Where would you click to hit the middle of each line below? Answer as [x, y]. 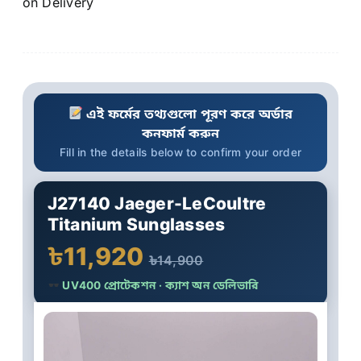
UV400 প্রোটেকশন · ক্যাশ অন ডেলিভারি [159, 285]
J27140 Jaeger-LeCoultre [157, 203]
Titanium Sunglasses [136, 224]
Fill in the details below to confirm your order [180, 152]
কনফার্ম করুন [180, 133]
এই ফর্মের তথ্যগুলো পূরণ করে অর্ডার [188, 113]
